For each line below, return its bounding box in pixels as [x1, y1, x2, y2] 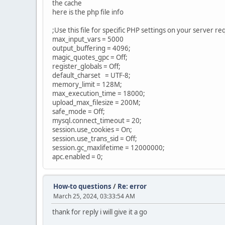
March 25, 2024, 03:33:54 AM [53, 192, 135, 200]
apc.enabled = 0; [52, 152, 103, 161]
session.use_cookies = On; [52, 125, 132, 134]
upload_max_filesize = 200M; [52, 98, 141, 107]
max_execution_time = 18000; [52, 89, 145, 98]
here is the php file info [52, 8, 124, 17]
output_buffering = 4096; [52, 44, 131, 53]
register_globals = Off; [52, 62, 121, 71]
